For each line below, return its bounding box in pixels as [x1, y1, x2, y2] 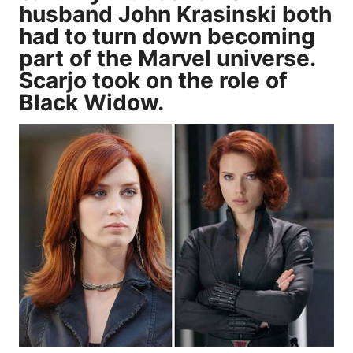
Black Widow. [19, 89, 164, 117]
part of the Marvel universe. [19, 45, 315, 72]
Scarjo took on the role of [19, 67, 288, 95]
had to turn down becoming [19, 23, 315, 50]
